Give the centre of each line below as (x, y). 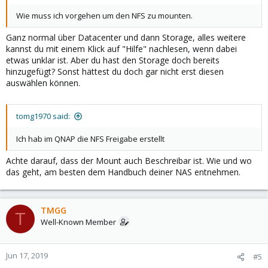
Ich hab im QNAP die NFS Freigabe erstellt (90, 139)
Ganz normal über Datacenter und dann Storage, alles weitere (126, 37)
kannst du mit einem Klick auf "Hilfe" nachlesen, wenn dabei (121, 49)
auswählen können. (43, 83)
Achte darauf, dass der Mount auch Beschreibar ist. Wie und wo (129, 161)
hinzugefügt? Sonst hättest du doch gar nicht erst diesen (115, 71)
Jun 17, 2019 (27, 255)
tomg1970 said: (43, 116)
